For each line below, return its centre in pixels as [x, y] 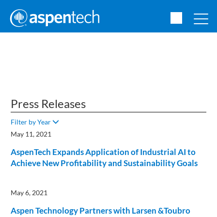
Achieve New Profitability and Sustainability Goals [104, 163]
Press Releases [48, 103]
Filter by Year [32, 122]
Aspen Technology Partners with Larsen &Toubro [101, 210]
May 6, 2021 [29, 193]
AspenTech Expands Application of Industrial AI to [103, 152]
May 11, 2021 [31, 134]
